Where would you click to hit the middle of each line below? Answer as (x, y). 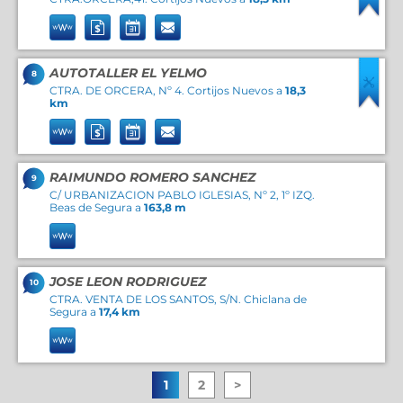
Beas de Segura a (97, 207)
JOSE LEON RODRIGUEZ (128, 282)
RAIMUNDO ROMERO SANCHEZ (152, 177)
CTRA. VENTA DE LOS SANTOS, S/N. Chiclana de (178, 299)
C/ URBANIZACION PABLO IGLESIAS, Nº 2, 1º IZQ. (182, 195)
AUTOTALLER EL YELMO (128, 73)
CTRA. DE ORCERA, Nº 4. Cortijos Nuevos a (167, 90)
